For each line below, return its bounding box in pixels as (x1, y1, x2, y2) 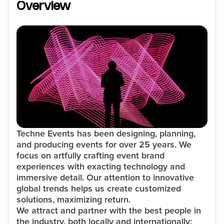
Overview (16, 1, 70, 12)
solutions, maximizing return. (16, 194, 130, 205)
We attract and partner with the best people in (16, 205, 201, 216)
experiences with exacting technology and (16, 161, 185, 172)
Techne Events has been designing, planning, (16, 128, 195, 139)
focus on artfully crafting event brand (16, 150, 164, 161)
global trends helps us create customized (16, 183, 181, 194)
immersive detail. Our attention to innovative (16, 172, 194, 183)
